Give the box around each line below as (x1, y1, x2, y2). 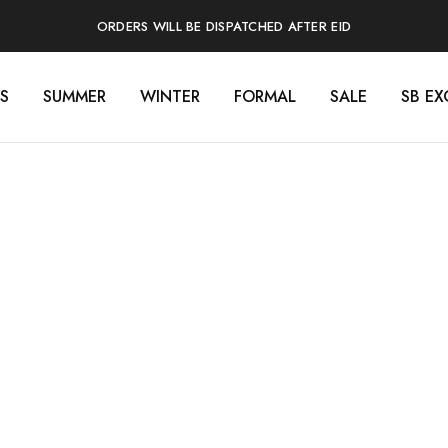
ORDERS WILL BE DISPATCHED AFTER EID (96, 16, 352, 36)
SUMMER (42, 85, 106, 108)
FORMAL (233, 85, 296, 108)
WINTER (139, 85, 200, 108)
